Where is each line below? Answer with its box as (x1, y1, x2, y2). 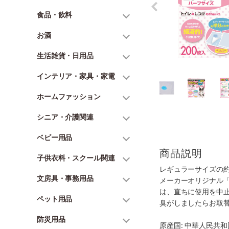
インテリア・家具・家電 (37, 72, 115, 80)
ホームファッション (37, 92, 101, 101)
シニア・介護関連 (37, 112, 94, 121)
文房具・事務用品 (37, 174, 94, 182)
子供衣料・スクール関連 (37, 153, 115, 162)
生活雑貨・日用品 (37, 51, 94, 60)
